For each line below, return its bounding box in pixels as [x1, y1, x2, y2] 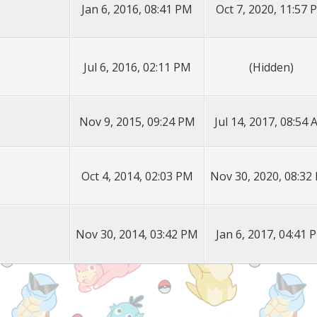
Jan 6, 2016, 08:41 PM [81, 1, 193, 17]
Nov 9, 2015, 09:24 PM [79, 114, 195, 129]
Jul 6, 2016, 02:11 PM [83, 59, 191, 75]
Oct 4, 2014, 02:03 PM [81, 168, 193, 184]
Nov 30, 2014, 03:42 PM [76, 226, 199, 242]
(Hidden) [249, 59, 294, 75]
